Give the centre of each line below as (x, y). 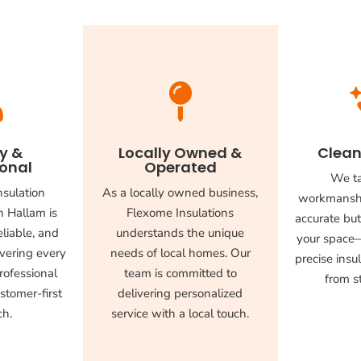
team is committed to (180, 274)
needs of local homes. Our (180, 253)
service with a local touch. (180, 314)
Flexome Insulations (180, 213)
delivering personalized (180, 294)
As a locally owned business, (180, 193)
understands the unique (180, 233)
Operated (180, 168)
